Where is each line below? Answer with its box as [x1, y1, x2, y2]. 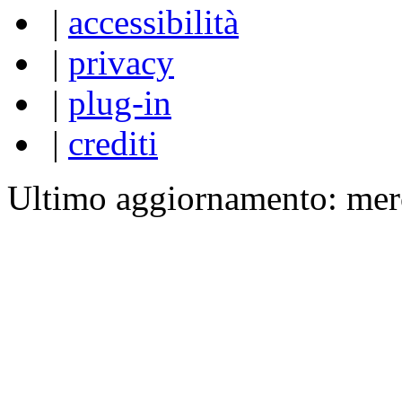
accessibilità [68, 2, 239, 41]
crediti [68, 123, 158, 162]
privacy [68, 42, 174, 82]
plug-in [68, 83, 171, 122]
